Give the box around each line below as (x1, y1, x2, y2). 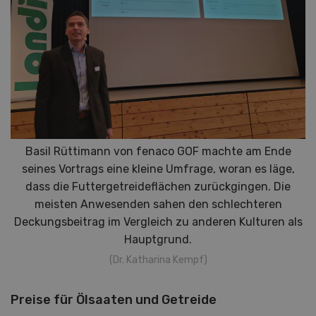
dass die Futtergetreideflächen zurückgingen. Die (25, 180, 291, 194)
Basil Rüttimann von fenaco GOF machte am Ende (25, 145, 291, 159)
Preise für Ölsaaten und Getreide (11, 292, 217, 308)
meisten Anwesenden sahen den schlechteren (34, 197, 282, 212)
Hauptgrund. (124, 233, 192, 247)
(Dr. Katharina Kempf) (109, 254, 207, 267)
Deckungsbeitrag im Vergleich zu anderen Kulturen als (13, 215, 303, 229)
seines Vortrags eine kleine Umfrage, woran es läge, (21, 162, 295, 176)
